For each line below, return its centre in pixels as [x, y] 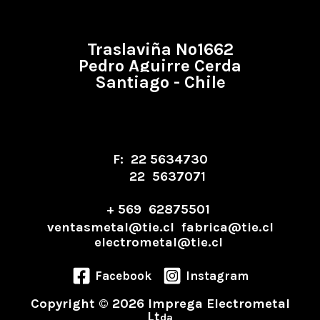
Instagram [217, 275]
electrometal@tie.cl [160, 242]
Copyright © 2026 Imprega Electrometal [160, 304]
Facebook [123, 275]
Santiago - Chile [160, 82]
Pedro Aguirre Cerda [160, 65]
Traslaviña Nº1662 [160, 49]
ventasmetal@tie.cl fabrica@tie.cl [160, 227]
